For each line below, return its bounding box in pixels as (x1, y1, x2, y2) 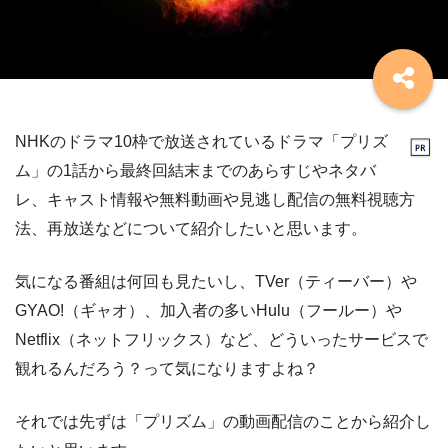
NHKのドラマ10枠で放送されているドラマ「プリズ (15, 133, 388, 151)
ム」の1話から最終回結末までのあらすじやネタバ (15, 162, 376, 180)
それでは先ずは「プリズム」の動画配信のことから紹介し (15, 413, 431, 431)
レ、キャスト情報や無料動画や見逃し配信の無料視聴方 (15, 191, 415, 209)
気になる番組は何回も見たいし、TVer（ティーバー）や (15, 273, 417, 291)
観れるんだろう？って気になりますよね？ (15, 360, 319, 378)
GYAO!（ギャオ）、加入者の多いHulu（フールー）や (15, 302, 402, 320)
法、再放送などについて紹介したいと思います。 (15, 220, 367, 238)
